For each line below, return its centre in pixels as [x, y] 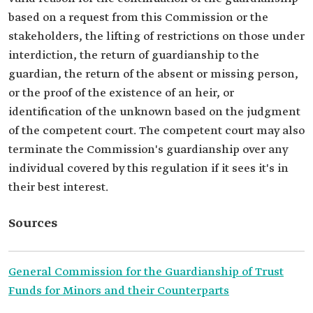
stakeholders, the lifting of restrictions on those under [156, 37]
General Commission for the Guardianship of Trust [146, 272]
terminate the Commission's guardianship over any [148, 150]
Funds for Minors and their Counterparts [119, 291]
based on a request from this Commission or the [138, 18]
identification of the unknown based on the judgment [154, 112]
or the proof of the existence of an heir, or [121, 93]
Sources [33, 224]
